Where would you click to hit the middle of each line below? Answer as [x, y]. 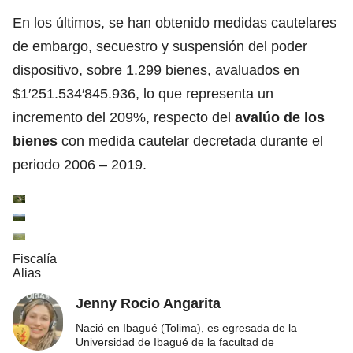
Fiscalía [35, 258]
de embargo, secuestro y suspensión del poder [160, 46]
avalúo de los [278, 117]
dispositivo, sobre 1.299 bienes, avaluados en [156, 70]
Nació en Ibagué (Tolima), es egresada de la [186, 327]
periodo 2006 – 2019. [80, 164]
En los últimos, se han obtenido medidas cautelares [175, 22]
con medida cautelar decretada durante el [192, 141]
